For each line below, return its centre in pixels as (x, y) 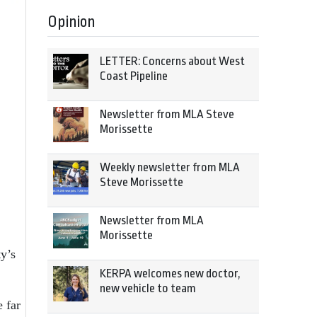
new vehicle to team (148, 288)
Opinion (71, 22)
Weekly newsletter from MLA (170, 167)
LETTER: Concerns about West (172, 61)
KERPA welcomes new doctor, (170, 273)
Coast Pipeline (134, 76)
